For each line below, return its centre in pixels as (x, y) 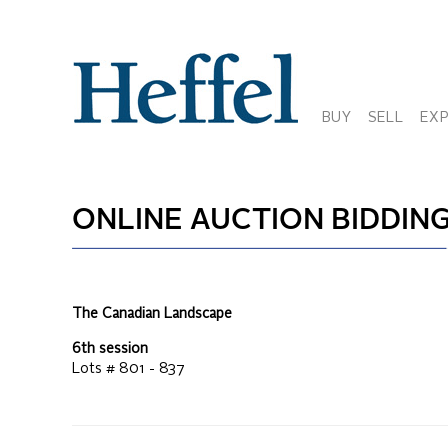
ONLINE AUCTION (198, 221)
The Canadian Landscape (152, 314)
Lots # (95, 369)
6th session (110, 349)
